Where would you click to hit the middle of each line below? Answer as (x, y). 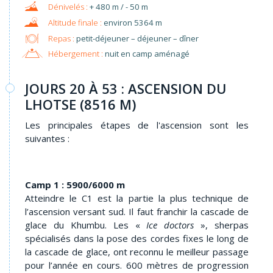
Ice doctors (170, 225)
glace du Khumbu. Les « (86, 225)
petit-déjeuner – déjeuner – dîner (136, 38)
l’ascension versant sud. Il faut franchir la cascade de (137, 211)
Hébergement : (75, 54)
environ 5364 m (133, 22)
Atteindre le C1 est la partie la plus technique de (137, 198)
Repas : (61, 38)
